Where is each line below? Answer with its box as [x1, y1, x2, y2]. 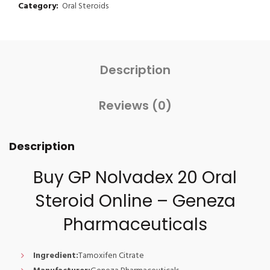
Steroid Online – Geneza [34, 189, 236, 213]
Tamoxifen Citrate [78, 249, 144, 263]
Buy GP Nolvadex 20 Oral [33, 166, 237, 189]
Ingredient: [33, 249, 78, 263]
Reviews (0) [98, 97, 172, 114]
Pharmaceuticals [63, 213, 207, 236]
